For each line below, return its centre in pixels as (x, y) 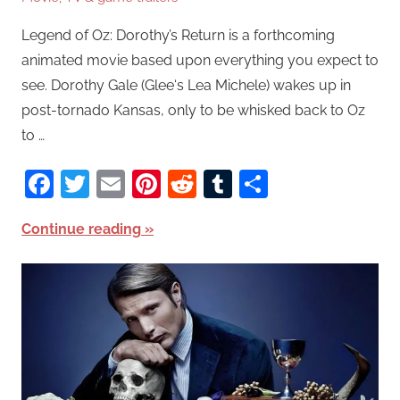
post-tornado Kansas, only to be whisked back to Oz (193, 111)
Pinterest (219, 184)
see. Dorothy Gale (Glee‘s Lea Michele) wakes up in (186, 86)
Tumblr (279, 184)
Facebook (119, 184)
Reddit (240, 184)
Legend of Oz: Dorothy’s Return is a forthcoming (178, 36)
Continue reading (81, 229)
